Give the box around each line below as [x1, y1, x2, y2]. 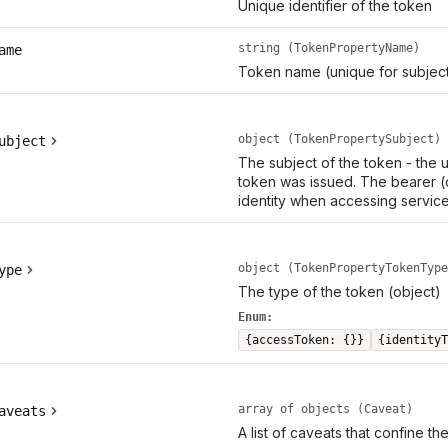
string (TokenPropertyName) [237, 41, 420, 56]
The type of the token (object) [237, 283, 441, 301]
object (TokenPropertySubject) [237, 132, 441, 147]
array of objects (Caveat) [237, 402, 413, 417]
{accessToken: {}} [244, 333, 364, 348]
